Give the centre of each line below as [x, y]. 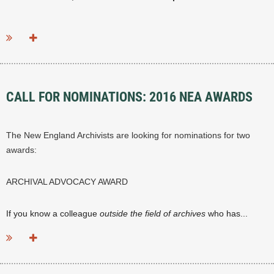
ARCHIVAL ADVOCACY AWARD [67, 182]
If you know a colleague [53, 214]
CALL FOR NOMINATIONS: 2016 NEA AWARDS [129, 97]
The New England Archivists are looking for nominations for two [128, 135]
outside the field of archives [153, 214]
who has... [227, 214]
